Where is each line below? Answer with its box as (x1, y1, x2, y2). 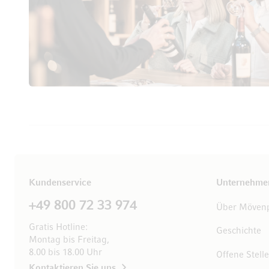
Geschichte (216, 227, 261, 236)
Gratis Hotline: (29, 223, 88, 232)
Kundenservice (29, 179, 91, 188)
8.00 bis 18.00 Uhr (29, 249, 102, 258)
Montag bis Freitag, (29, 236, 109, 245)
